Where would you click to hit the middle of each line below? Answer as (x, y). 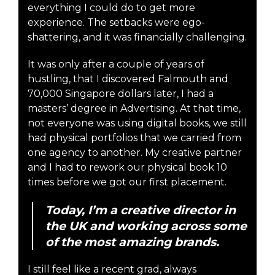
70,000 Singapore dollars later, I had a (121, 93)
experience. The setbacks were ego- (116, 22)
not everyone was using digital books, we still (137, 123)
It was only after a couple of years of (116, 64)
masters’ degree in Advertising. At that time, (134, 108)
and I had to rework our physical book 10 (127, 167)
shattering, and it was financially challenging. (137, 37)
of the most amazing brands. (133, 242)
